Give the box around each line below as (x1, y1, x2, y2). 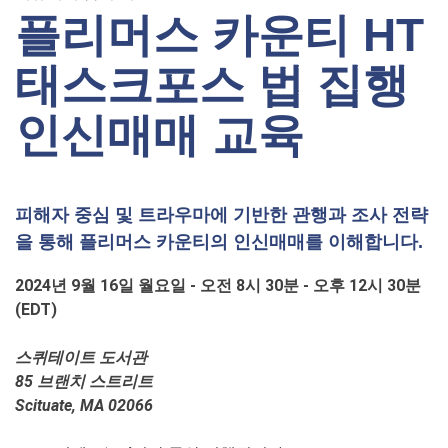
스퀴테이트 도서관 (15, 347, 147, 367)
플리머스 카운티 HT (15, 8, 424, 61)
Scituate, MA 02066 (15, 395, 153, 415)
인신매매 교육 (15, 108, 304, 161)
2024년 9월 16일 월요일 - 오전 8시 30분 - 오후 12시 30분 (15, 275, 421, 295)
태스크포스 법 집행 (15, 58, 409, 111)
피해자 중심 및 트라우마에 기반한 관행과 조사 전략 (15, 204, 428, 225)
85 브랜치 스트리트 (15, 371, 153, 391)
